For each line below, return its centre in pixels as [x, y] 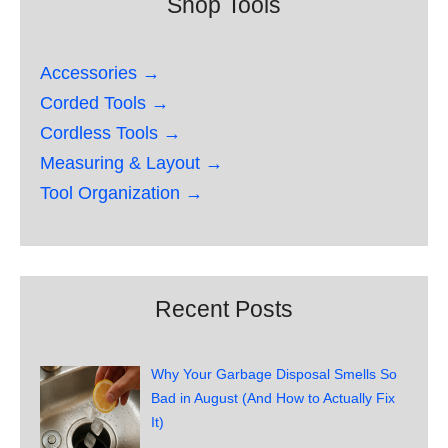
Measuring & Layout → [131, 162]
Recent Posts [224, 308]
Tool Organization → [121, 192]
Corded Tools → [104, 102]
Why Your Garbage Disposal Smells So [273, 373]
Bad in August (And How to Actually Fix [272, 397]
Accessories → [100, 72]
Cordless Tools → [110, 132]
